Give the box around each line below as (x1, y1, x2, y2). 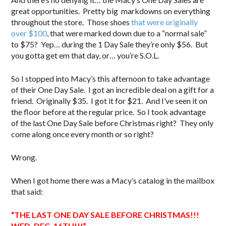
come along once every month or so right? (11, 129, 154, 139)
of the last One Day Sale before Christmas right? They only (11, 118, 214, 128)
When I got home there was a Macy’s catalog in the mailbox (11, 176, 215, 185)
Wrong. (11, 152, 37, 162)
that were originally (130, 17, 198, 27)
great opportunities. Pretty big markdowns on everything (11, 6, 211, 16)
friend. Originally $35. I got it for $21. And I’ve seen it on (11, 96, 208, 105)
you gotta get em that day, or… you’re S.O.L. (11, 50, 159, 60)
